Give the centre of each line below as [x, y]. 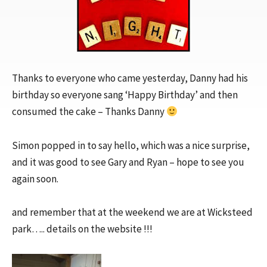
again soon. [35, 178]
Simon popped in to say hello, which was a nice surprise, [131, 145]
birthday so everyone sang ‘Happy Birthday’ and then [125, 95]
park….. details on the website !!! [82, 229]
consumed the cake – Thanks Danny [89, 112]
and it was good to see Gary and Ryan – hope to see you [128, 162]
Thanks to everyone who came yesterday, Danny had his [130, 78]
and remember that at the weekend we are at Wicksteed [132, 212]
